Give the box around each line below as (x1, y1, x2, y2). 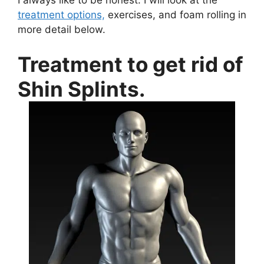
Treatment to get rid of (18, 52, 243, 77)
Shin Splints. (18, 77, 145, 102)
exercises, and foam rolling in (105, 8, 246, 21)
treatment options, (18, 8, 105, 21)
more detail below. (18, 23, 105, 35)
